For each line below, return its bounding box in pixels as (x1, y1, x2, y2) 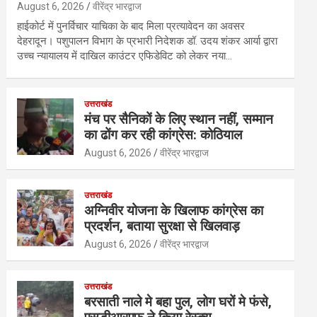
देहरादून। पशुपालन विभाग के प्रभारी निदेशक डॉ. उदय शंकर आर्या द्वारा (17, 35, 278, 48)
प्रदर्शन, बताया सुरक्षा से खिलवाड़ (84, 218, 241, 235)
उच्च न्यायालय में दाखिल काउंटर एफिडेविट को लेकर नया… (17, 50, 233, 63)
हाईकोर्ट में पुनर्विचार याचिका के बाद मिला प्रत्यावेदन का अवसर (17, 20, 246, 33)
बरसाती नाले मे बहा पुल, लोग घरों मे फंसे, (84, 294, 272, 311)
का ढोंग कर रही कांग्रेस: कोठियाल (84, 127, 243, 144)
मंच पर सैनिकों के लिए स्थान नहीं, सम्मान (84, 111, 274, 128)
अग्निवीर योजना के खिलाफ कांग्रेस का (84, 202, 264, 219)
